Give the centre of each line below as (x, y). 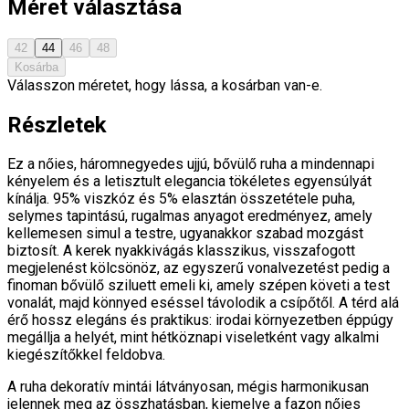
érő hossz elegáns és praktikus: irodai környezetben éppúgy (200, 320)
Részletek (57, 125)
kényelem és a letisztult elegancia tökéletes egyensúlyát (189, 182)
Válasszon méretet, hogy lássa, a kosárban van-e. (165, 85)
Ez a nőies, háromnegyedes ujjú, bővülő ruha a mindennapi (191, 164)
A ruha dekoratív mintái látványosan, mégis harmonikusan (188, 387)
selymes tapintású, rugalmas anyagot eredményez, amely (190, 216)
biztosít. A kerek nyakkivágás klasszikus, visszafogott (181, 251)
